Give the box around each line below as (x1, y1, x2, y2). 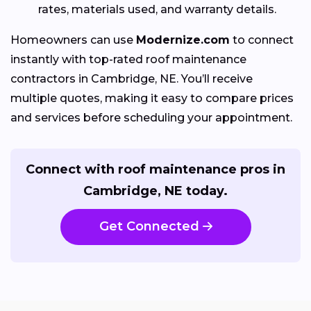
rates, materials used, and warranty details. (38, 2, 276, 16)
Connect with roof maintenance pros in (26, 161, 285, 177)
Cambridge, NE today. (83, 183, 228, 199)
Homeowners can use (10, 33, 136, 47)
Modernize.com (136, 33, 230, 47)
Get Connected (99, 219, 199, 235)
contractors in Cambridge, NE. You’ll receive (10, 72, 253, 85)
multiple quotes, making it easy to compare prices (10, 91, 294, 105)
